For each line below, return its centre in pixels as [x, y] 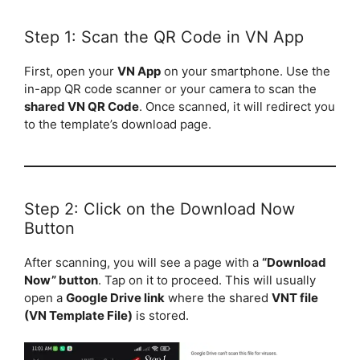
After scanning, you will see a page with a [143, 262]
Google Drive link [115, 297]
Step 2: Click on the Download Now [160, 209]
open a [45, 297]
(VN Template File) [78, 315]
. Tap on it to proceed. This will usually [207, 280]
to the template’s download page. [118, 124]
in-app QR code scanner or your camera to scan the [170, 88]
